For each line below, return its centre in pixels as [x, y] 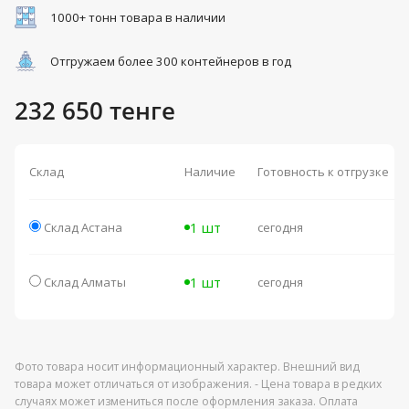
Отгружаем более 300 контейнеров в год [171, 62]
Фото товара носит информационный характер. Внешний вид [187, 367]
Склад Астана [83, 228]
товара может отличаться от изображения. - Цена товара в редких [198, 384]
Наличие [210, 172]
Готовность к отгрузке [323, 172]
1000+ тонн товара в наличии [138, 18]
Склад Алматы [85, 283]
